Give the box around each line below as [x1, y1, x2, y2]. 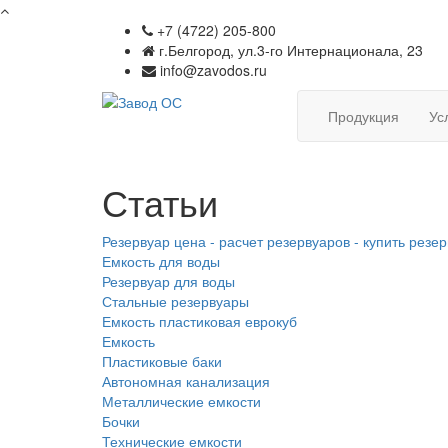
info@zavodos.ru [156, 60, 267, 80]
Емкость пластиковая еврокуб [102, 311, 297, 331]
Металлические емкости [102, 391, 261, 411]
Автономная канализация [102, 371, 270, 391]
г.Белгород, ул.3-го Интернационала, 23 [155, 40, 423, 60]
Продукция [328, 106, 399, 126]
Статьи [102, 176, 218, 227]
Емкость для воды [102, 251, 220, 271]
